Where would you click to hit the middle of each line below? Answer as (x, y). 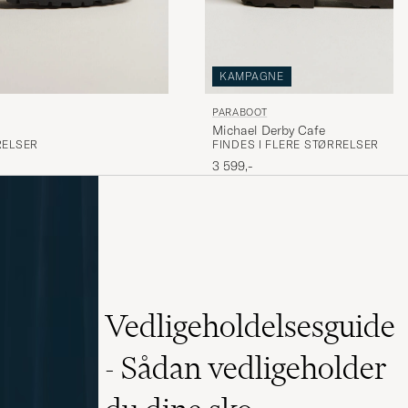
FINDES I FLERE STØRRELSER (296, 144)
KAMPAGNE (252, 76)
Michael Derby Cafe (269, 130)
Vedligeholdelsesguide (250, 326)
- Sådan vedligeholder (245, 368)
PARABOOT (240, 112)
